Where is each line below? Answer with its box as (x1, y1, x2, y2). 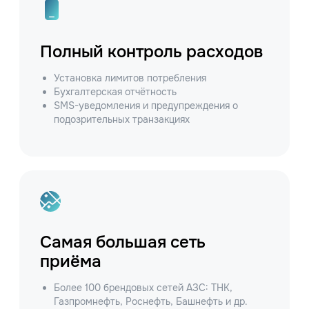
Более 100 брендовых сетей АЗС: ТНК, (54, 281, 232, 295)
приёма (40, 251, 101, 272)
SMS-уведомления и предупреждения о (54, 99, 238, 112)
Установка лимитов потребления (54, 72, 206, 85)
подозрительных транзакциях (54, 113, 190, 126)
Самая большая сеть (40, 232, 206, 253)
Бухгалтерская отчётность (54, 86, 177, 99)
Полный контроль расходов (40, 41, 263, 63)
